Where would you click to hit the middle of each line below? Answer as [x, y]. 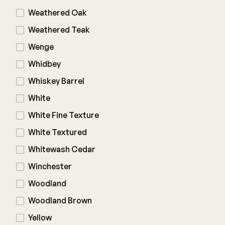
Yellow [40, 217]
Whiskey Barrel [56, 81]
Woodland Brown [60, 200]
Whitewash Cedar [62, 149]
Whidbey [44, 64]
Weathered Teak [59, 30]
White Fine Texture [64, 115]
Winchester [50, 166]
